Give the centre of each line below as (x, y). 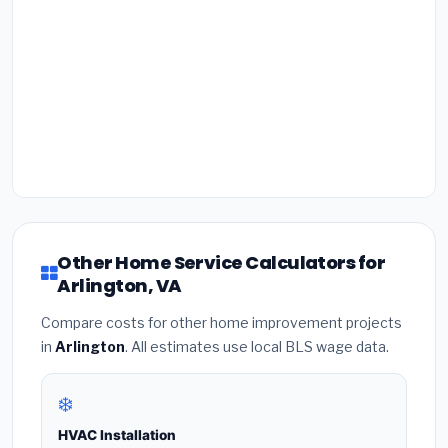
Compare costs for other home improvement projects (221, 322)
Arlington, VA (119, 285)
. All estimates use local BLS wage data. (257, 346)
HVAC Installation (117, 434)
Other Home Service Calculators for (221, 262)
